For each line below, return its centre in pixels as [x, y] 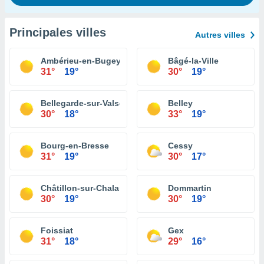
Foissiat [57, 230]
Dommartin [190, 188]
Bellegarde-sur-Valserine [90, 103]
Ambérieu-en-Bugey [81, 61]
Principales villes [58, 32]
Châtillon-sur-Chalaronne [92, 188]
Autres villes [220, 35]
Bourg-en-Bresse [75, 146]
